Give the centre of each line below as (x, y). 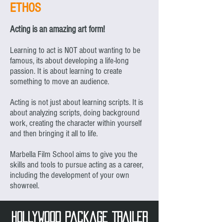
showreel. (25, 186)
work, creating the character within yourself (76, 123)
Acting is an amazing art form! (57, 30)
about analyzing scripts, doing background (75, 113)
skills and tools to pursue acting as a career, (77, 165)
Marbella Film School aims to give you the (74, 155)
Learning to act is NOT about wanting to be (75, 51)
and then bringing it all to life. (54, 134)
